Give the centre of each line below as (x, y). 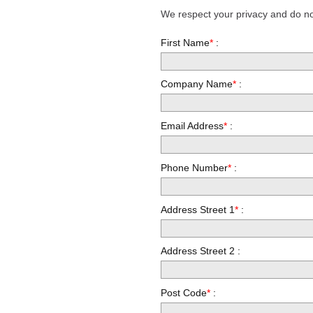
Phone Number (195, 167)
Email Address (192, 126)
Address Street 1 (198, 209)
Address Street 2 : (201, 251)
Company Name (197, 84)
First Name (185, 42)
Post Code (184, 293)
